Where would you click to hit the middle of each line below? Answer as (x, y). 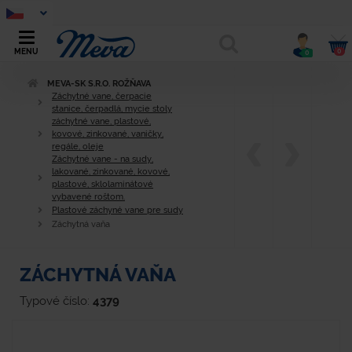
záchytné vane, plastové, (101, 121)
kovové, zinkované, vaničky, (108, 134)
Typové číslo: (56, 301)
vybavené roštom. (88, 197)
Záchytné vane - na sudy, (103, 159)
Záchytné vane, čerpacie (102, 96)
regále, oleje (78, 147)
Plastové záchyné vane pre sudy (117, 210)
